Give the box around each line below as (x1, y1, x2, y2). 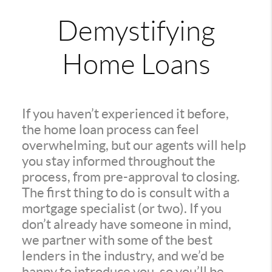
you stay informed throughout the (21, 154, 216, 168)
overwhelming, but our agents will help (21, 138, 246, 152)
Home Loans (61, 49, 211, 80)
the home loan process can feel (21, 122, 199, 137)
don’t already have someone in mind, (21, 217, 231, 231)
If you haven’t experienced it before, (21, 106, 229, 121)
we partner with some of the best (21, 233, 212, 247)
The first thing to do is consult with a (21, 185, 229, 200)
